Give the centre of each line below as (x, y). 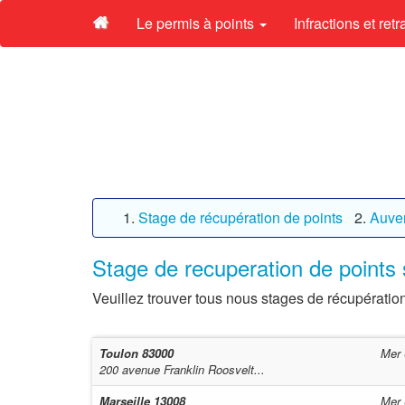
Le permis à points (197, 23)
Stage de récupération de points (240, 217)
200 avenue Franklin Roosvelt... (182, 369)
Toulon (121, 353)
